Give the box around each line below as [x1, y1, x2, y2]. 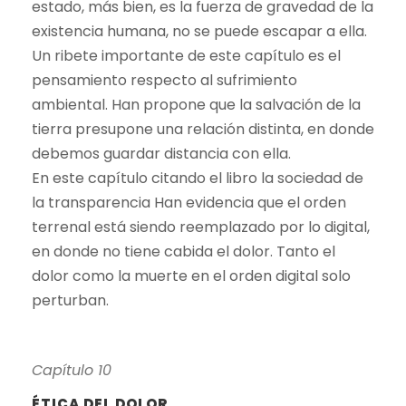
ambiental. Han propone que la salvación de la [32, 93, 361, 115]
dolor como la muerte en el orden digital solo [32, 265, 351, 286]
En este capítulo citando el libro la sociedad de [32, 167, 363, 188]
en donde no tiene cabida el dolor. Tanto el [32, 240, 335, 262]
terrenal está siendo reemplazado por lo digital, [32, 216, 370, 237]
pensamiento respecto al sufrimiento [32, 69, 297, 91]
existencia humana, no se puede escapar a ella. [32, 20, 367, 42]
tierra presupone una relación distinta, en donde [32, 118, 374, 140]
